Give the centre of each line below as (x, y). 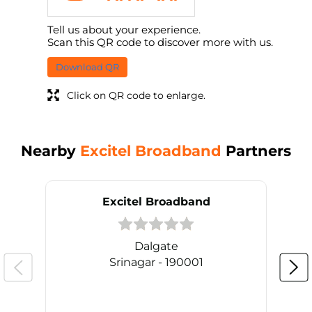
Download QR (87, 67)
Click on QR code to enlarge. (136, 96)
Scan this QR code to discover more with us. (160, 42)
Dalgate (156, 246)
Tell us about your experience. (124, 30)
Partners (256, 151)
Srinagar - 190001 (156, 262)
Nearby (50, 151)
